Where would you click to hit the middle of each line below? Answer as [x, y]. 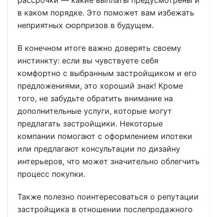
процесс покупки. [51, 174]
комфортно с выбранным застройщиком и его [107, 73]
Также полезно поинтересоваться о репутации [108, 197]
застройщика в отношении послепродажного [105, 209]
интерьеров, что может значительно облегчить [108, 162]
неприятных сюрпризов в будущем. [85, 25]
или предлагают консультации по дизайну [99, 149]
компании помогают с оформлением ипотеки [105, 136]
